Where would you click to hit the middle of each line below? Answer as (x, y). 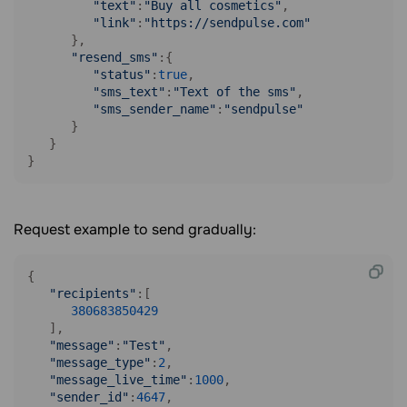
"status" (122, 74)
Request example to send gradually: (135, 229)
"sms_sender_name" (154, 109)
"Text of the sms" (234, 92)
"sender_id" (89, 397)
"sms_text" (129, 92)
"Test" (144, 345)
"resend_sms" (114, 57)
